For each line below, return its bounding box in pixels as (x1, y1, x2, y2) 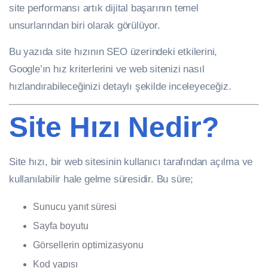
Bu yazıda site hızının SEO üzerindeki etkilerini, (9, 46, 218, 57)
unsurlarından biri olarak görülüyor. (9, 20, 160, 31)
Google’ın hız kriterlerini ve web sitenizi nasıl (9, 63, 205, 74)
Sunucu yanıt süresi (33, 202, 117, 212)
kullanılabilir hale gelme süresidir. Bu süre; (9, 173, 193, 184)
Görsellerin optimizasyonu (33, 240, 144, 250)
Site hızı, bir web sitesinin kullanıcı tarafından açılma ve (9, 156, 253, 167)
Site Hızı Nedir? (9, 111, 219, 143)
